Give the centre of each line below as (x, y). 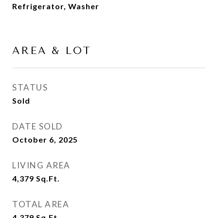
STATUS (30, 87)
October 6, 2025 (45, 139)
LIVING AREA (41, 165)
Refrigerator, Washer (56, 6)
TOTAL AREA (41, 204)
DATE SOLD (37, 126)
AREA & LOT (52, 51)
